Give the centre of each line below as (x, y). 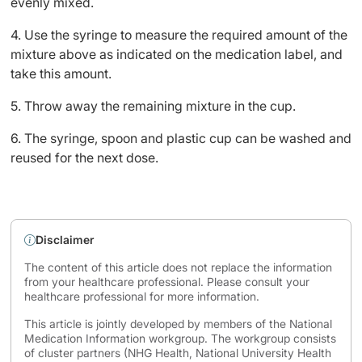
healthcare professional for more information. (142, 296)
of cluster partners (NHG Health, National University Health (178, 353)
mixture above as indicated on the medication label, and (177, 54)
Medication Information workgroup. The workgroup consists (180, 338)
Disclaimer (65, 240)
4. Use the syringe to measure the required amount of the (179, 35)
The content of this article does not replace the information (178, 267)
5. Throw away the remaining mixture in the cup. (153, 106)
